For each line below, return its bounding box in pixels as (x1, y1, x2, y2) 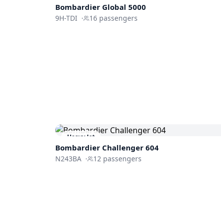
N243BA (55, 153, 81, 163)
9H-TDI (55, 13, 77, 23)
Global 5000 (102, 2, 146, 12)
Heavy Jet (67, 132, 95, 141)
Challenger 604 (102, 142, 159, 152)
